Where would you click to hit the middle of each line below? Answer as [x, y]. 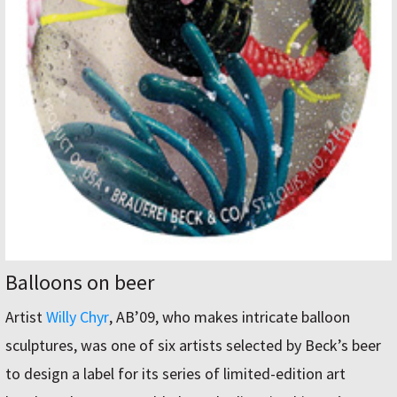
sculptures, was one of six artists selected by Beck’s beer [193, 345]
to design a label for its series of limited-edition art [175, 373]
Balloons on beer [80, 282]
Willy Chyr [78, 316]
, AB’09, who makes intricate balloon [230, 316]
